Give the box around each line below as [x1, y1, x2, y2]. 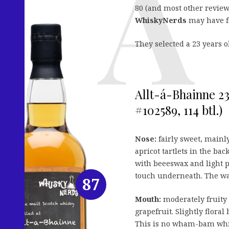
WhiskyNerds [135, 15, 187, 26]
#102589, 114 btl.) [135, 102, 222, 118]
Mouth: [135, 194, 161, 204]
